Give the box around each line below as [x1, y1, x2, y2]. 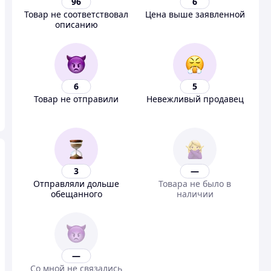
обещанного [50, 188, 102, 200]
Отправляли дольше [33, 178, 119, 189]
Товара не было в [158, 178, 231, 189]
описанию [54, 19, 98, 30]
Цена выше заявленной [145, 8, 245, 20]
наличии [176, 188, 214, 200]
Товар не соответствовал [24, 8, 128, 20]
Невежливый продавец [146, 93, 244, 105]
